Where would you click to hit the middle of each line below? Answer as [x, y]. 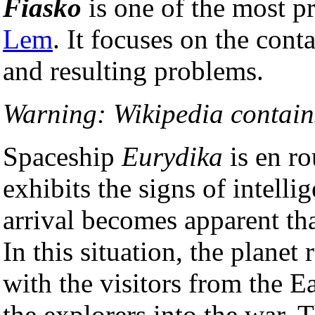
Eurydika [172, 156]
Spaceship [62, 156]
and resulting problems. [133, 70]
